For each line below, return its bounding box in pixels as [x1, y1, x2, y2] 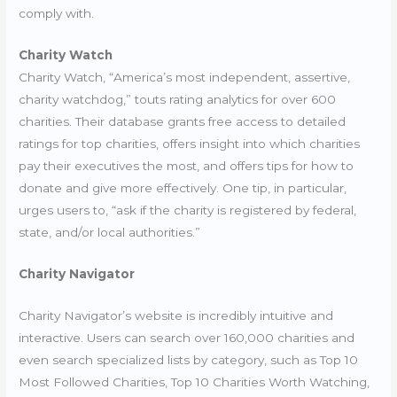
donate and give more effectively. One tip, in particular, [19, 180, 347, 195]
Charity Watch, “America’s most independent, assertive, [19, 69, 351, 84]
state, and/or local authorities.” [19, 224, 201, 239]
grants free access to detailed [167, 113, 346, 128]
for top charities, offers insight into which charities [62, 136, 361, 151]
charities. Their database [19, 113, 168, 128]
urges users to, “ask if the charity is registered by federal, [19, 202, 357, 217]
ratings [19, 136, 63, 151]
